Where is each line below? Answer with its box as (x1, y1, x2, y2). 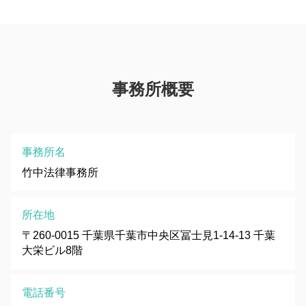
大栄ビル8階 (22, 245, 83, 256)
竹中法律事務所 (22, 167, 98, 178)
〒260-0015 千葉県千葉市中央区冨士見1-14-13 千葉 (22, 229, 275, 241)
